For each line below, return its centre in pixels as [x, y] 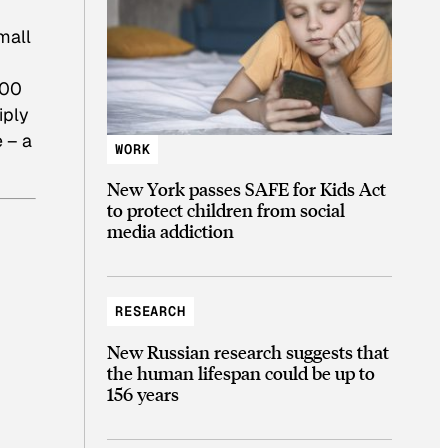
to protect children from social [226, 210]
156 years [143, 393]
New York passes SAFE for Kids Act [246, 189]
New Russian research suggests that [248, 351]
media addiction [170, 231]
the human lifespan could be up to [241, 372]
